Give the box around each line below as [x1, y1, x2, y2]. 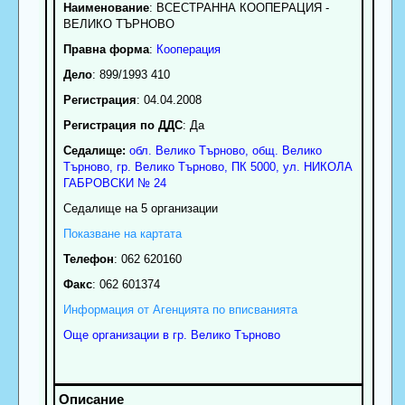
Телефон [62, 251, 114, 266]
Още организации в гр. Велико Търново [62, 327, 280, 342]
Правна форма [62, 42, 149, 56]
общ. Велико [251, 143, 322, 157]
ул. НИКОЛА [282, 159, 353, 174]
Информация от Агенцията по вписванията [62, 302, 297, 316]
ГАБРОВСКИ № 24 [62, 175, 166, 190]
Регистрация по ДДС [62, 118, 183, 132]
